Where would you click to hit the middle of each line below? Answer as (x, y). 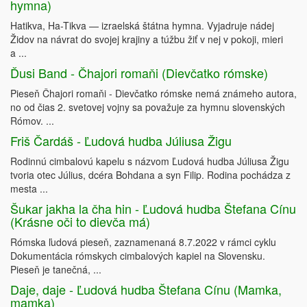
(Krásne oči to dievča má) (80, 222)
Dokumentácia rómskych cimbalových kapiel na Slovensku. (138, 256)
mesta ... (29, 189)
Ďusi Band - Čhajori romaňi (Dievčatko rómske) (139, 73)
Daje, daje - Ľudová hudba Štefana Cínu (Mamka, (146, 290)
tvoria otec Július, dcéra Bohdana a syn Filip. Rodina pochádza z (150, 175)
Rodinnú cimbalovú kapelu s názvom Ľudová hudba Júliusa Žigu (150, 161)
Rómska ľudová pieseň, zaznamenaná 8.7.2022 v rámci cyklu (143, 242)
